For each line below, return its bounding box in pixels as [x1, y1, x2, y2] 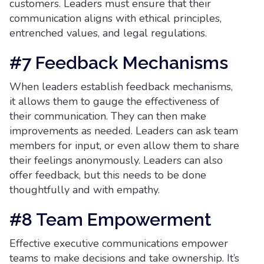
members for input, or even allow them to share [9, 138, 239, 153]
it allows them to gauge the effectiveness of [9, 94, 219, 108]
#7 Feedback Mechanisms [9, 52, 228, 73]
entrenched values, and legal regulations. [9, 26, 207, 40]
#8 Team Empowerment [9, 209, 212, 230]
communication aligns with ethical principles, [9, 11, 222, 25]
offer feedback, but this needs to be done [9, 168, 206, 182]
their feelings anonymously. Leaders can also [9, 153, 223, 167]
